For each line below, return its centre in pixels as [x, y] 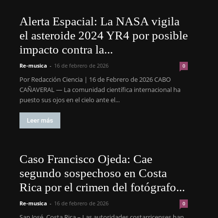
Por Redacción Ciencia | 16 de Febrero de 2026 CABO [95, 79]
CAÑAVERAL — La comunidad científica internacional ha [100, 90]
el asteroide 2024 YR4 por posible [104, 35]
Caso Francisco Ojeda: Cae [86, 159]
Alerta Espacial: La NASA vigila [100, 21]
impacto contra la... [66, 49]
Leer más [40, 120]
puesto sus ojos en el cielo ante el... [70, 100]
